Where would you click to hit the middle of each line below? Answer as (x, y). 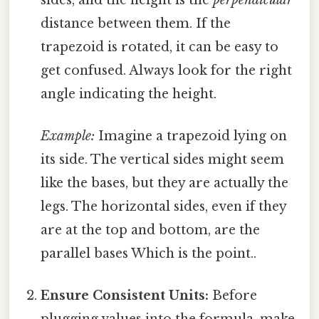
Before (233, 296)
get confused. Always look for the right (167, 70)
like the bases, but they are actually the (165, 183)
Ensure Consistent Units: (125, 296)
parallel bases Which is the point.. (149, 254)
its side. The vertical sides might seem (163, 160)
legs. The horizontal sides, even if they (164, 207)
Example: (68, 136)
